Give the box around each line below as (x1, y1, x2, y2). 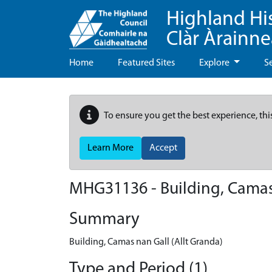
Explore (199, 58, 231, 68)
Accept (149, 143, 177, 153)
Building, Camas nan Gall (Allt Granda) (69, 237, 223, 247)
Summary (69, 211, 140, 228)
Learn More (87, 143, 134, 153)
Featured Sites (118, 58, 175, 68)
